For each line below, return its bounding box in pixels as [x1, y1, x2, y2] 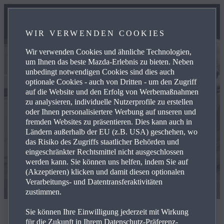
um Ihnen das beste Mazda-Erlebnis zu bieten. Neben [25, 57, 193, 66]
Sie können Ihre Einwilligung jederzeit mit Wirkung [25, 207, 188, 216]
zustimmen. [25, 187, 61, 196]
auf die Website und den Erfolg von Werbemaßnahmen [25, 87, 198, 96]
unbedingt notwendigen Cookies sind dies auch [25, 67, 174, 76]
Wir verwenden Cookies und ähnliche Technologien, [25, 47, 191, 56]
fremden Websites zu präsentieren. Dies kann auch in [25, 117, 192, 126]
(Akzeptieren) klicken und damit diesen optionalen [25, 167, 184, 176]
